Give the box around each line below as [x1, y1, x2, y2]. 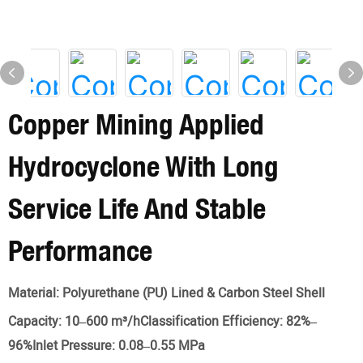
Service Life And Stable [8, 191, 266, 225]
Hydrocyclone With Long [8, 149, 279, 183]
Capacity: [8, 312, 65, 331]
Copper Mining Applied [8, 107, 264, 141]
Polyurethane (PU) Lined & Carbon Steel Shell [62, 284, 325, 303]
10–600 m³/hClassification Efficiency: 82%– [65, 312, 317, 331]
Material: [8, 284, 62, 303]
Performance [8, 233, 152, 267]
